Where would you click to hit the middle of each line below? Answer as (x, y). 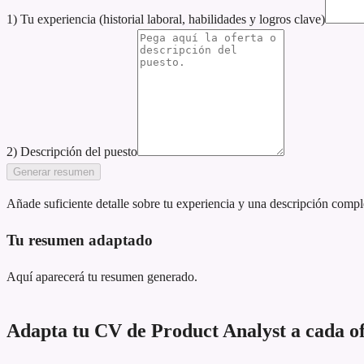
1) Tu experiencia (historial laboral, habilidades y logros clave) (166, 19)
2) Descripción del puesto (72, 152)
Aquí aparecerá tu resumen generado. (102, 276)
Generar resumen (54, 172)
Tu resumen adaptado (80, 240)
